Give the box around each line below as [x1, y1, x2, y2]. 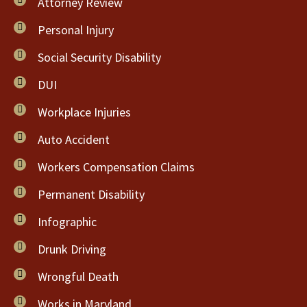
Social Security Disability [38, 49, 161, 65]
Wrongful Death [38, 269, 119, 284]
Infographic [38, 214, 97, 230]
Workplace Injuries [38, 104, 131, 120]
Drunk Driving [38, 241, 106, 257]
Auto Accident [38, 132, 110, 147]
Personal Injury [38, 22, 114, 38]
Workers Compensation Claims [38, 159, 195, 175]
